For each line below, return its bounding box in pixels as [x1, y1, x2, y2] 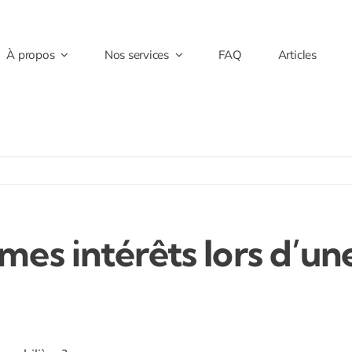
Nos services [104, 46, 170, 62]
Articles [277, 46, 317, 62]
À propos [6, 46, 55, 62]
